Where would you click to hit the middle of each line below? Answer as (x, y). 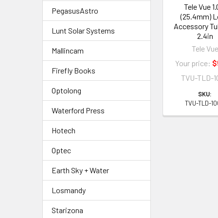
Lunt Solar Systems (83, 30)
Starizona (67, 210)
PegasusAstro (75, 10)
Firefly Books (73, 70)
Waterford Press (78, 110)
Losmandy (69, 190)
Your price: (193, 63)
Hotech (64, 130)
